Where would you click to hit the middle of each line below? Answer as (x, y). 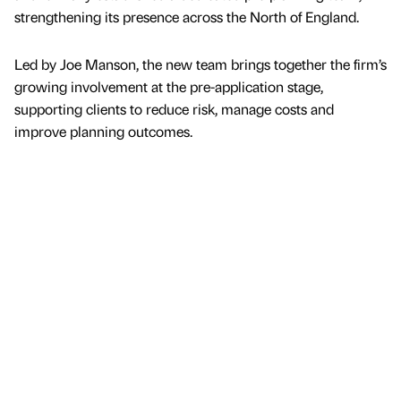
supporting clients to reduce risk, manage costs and (174, 109)
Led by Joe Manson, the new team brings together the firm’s (200, 64)
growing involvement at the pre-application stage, (169, 87)
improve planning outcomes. (103, 132)
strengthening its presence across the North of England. (187, 17)
